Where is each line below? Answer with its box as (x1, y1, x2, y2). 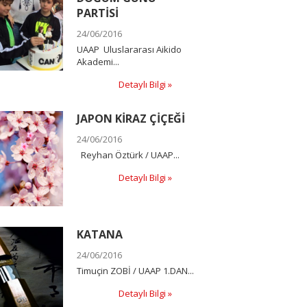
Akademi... (76, 56, 119, 69)
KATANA (76, 226, 123, 242)
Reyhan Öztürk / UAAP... (76, 149, 180, 162)
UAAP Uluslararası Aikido (76, 43, 182, 56)
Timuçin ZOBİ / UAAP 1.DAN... (76, 264, 194, 277)
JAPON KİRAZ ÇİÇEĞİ (76, 111, 185, 127)
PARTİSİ (76, 5, 119, 21)
